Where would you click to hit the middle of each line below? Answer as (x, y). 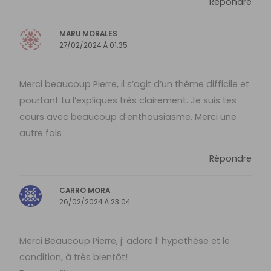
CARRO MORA (85, 190)
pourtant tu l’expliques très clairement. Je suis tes (128, 101)
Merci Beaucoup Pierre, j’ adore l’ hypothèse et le (125, 241)
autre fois (41, 133)
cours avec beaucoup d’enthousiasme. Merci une (128, 117)
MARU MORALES (89, 34)
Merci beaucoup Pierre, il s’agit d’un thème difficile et (135, 84)
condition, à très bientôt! (74, 257)
